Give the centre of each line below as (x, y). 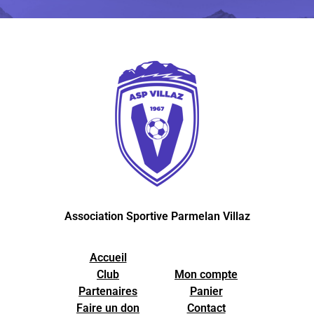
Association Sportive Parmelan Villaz (157, 217)
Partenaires (108, 291)
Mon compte (206, 274)
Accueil (108, 257)
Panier (206, 291)
